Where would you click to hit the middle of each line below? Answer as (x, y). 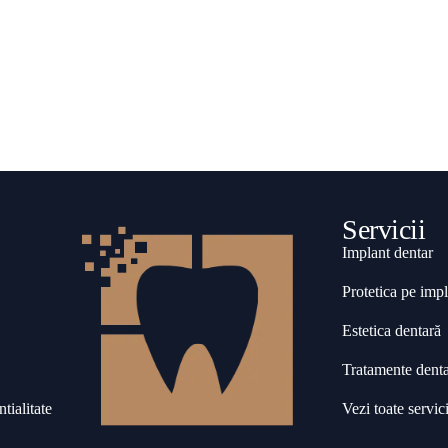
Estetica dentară (392, 330)
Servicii (384, 229)
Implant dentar (388, 252)
